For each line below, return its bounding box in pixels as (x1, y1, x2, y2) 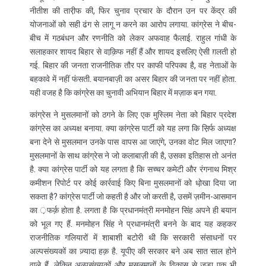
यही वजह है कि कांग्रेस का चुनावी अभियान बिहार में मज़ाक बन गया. (30, 87, 217, 99)
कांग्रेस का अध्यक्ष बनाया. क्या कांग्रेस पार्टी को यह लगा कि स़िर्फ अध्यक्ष (30, 122, 236, 134)
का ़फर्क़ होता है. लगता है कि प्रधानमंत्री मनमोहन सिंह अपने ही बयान (30, 204, 236, 216)
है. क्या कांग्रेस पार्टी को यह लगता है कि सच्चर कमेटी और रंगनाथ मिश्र (30, 163, 236, 175)
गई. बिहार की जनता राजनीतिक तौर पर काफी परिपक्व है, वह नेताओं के (30, 59, 236, 71)
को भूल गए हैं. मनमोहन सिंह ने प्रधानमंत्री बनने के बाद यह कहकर (30, 218, 236, 230)
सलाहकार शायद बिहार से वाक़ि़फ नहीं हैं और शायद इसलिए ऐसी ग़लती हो (30, 46, 236, 58)
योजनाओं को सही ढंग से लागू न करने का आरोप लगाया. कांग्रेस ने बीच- (30, 18, 236, 30)
